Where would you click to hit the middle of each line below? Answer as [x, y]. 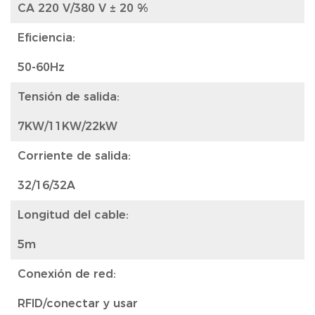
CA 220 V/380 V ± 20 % [83, 8]
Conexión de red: [67, 274]
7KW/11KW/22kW [67, 126]
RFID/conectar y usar [78, 303]
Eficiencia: [46, 38]
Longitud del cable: [73, 215]
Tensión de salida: [69, 97]
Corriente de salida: [74, 156]
